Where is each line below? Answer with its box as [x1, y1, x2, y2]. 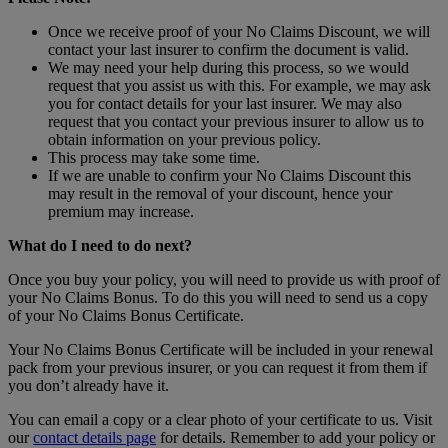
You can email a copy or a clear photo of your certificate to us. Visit [8, 411, 432, 429]
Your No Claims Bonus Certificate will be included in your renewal [8, 341, 433, 359]
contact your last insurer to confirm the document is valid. [48, 41, 409, 59]
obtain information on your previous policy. [48, 131, 321, 149]
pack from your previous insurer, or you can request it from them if [8, 359, 427, 377]
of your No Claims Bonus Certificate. [8, 307, 244, 325]
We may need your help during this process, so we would [48, 59, 409, 77]
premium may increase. [48, 203, 194, 221]
